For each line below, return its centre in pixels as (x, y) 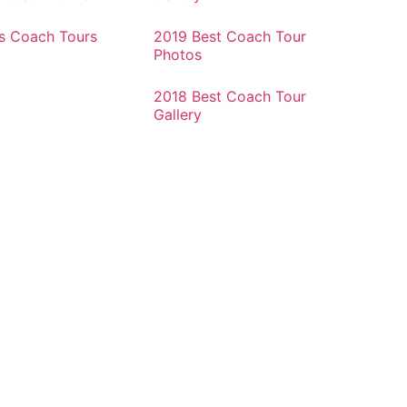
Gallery (178, 114)
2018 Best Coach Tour (230, 96)
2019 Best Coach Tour (230, 36)
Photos (178, 55)
